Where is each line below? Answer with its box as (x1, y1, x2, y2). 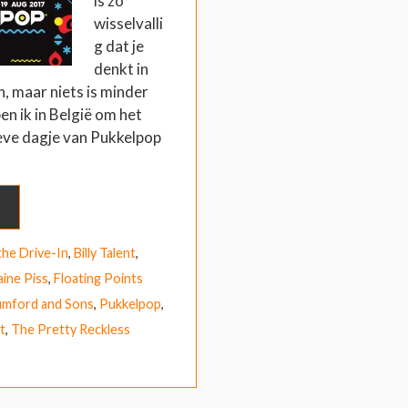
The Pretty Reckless (11, 321, 130, 338)
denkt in (94, 59, 148, 78)
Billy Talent (74, 245, 136, 261)
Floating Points (54, 270, 143, 287)
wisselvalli (94, 14, 163, 33)
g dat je (94, 36, 144, 56)
